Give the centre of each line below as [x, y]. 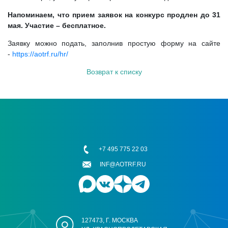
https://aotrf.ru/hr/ [40, 54]
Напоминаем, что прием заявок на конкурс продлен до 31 [114, 15]
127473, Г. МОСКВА [110, 220]
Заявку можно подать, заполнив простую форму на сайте [114, 43]
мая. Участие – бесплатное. [57, 25]
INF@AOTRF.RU [123, 165]
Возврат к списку [114, 72]
